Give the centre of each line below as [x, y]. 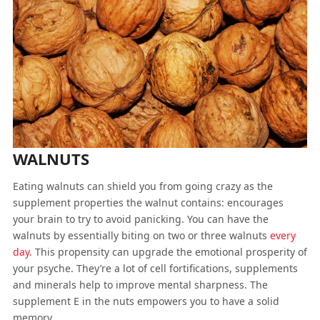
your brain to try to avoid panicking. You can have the [140, 219]
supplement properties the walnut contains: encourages [148, 202]
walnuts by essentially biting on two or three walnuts [141, 235]
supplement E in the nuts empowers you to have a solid [146, 301]
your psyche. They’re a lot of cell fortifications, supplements [155, 268]
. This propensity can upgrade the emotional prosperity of [168, 252]
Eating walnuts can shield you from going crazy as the [142, 186]
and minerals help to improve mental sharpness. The [140, 285]
